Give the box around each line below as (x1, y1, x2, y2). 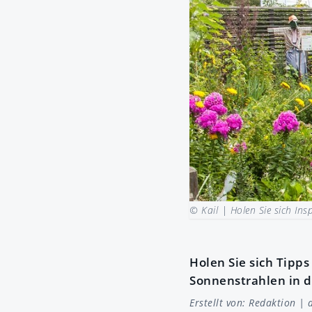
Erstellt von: (189, 295, 249, 309)
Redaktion (249, 295, 296, 309)
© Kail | (189, 203, 231, 217)
